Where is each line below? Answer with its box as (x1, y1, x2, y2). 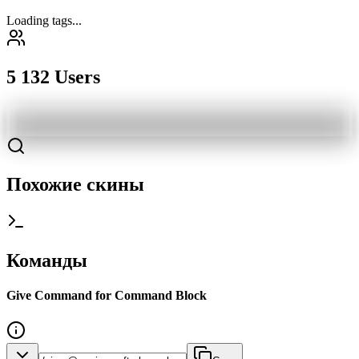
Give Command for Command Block (6, 288, 207, 303)
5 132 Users (6, 66, 100, 87)
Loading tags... (6, 13, 82, 27)
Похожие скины (6, 174, 144, 196)
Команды (6, 250, 87, 272)
